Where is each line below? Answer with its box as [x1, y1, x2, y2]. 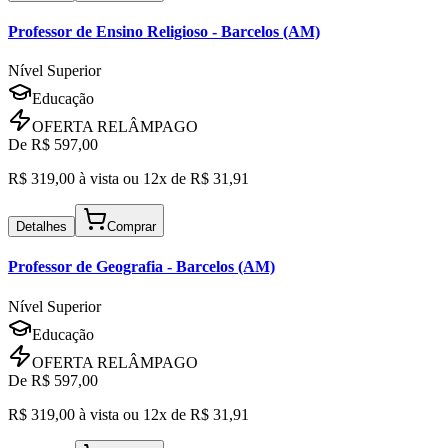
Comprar [107, 219, 156, 235]
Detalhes [16, 219, 67, 235]
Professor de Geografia [8, 258, 163, 276]
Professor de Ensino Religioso [8, 22, 208, 40]
